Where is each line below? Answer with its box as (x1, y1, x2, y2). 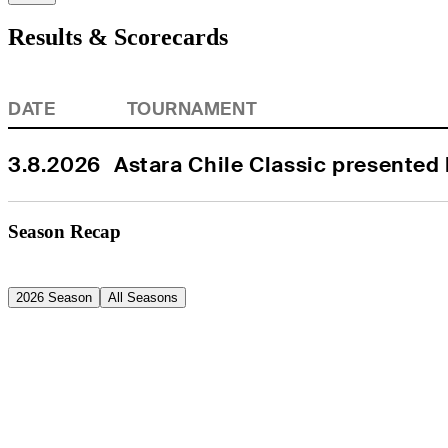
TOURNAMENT (126, 98, 258, 121)
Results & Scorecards (8, 24, 228, 51)
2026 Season (16, 290, 92, 306)
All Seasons (108, 290, 178, 306)
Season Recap (8, 221, 121, 243)
